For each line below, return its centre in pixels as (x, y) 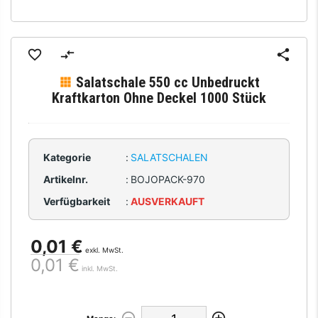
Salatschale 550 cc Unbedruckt (168, 83)
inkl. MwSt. (99, 268)
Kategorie (67, 157)
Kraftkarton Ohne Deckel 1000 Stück (159, 98)
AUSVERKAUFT (168, 201)
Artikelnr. (65, 179)
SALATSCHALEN (170, 157)
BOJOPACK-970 (168, 179)
